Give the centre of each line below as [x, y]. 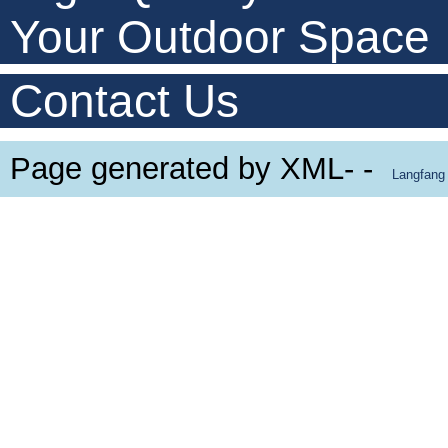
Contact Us [124, 100]
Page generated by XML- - [196, 168]
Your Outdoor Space [220, 36]
